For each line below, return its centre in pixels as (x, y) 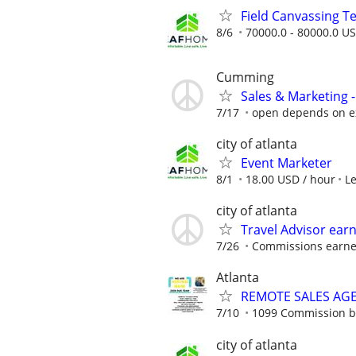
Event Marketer (286, 163)
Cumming (245, 77)
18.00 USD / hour (290, 179)
